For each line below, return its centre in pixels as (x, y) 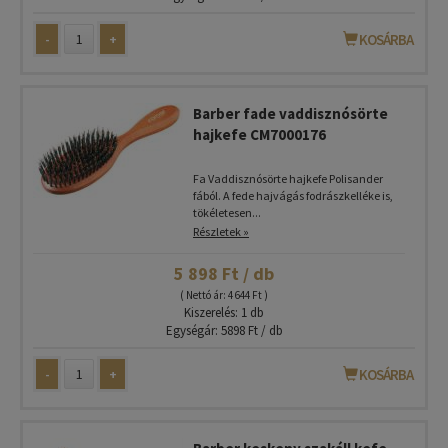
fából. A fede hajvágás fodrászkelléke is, (293, 195)
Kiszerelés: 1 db (224, 312)
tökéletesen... (227, 212)
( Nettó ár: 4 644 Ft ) (224, 295)
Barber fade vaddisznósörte (290, 113)
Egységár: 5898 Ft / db (224, 330)
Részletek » (221, 231)
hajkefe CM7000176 (259, 134)
